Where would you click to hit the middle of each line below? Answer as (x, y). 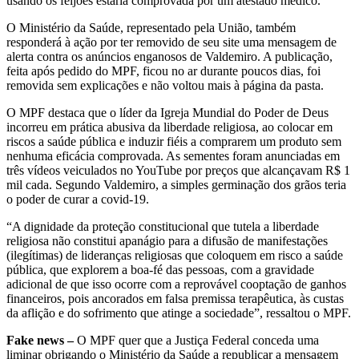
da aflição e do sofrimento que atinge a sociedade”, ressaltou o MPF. (179, 313)
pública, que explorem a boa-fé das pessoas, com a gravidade (160, 270)
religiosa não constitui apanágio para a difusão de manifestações (167, 241)
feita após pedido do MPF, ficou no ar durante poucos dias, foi (163, 71)
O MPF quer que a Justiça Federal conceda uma (196, 341)
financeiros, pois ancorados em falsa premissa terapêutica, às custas (175, 299)
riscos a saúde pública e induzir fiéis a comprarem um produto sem (174, 142)
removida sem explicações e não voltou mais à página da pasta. (165, 86)
